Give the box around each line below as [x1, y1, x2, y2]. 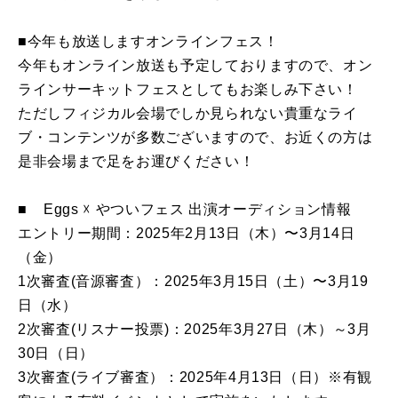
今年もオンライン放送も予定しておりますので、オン [18, 58, 373, 74]
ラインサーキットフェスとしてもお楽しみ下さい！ [18, 82, 358, 98]
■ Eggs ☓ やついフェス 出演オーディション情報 [18, 202, 352, 218]
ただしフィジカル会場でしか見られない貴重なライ [18, 106, 358, 122]
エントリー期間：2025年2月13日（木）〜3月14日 [18, 226, 355, 242]
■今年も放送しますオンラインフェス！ [18, 34, 279, 50]
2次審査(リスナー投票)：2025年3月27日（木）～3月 [18, 322, 371, 338]
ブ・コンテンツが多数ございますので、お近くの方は [18, 130, 373, 146]
